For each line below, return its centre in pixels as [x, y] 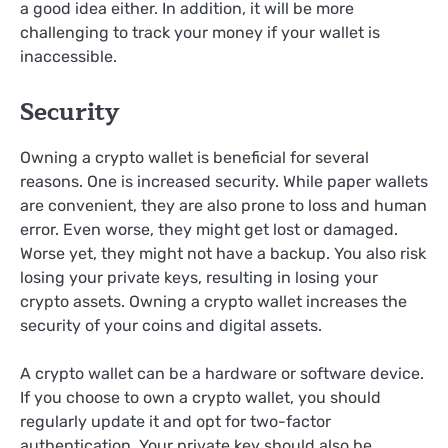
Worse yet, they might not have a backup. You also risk [223, 253]
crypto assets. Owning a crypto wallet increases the [213, 301]
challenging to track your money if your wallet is [200, 33]
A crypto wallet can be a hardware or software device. [222, 373]
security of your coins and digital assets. [171, 325]
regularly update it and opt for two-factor [175, 421]
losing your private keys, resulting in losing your [199, 277]
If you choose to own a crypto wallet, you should [200, 397]
